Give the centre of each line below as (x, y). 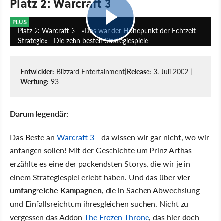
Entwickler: (37, 71)
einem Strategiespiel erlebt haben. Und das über (93, 177)
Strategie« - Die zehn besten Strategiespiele (83, 40)
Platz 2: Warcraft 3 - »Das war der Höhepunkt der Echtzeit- (108, 30)
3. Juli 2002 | (172, 71)
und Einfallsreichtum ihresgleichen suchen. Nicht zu (99, 203)
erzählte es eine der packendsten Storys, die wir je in (100, 163)
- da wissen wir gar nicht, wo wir (152, 137)
